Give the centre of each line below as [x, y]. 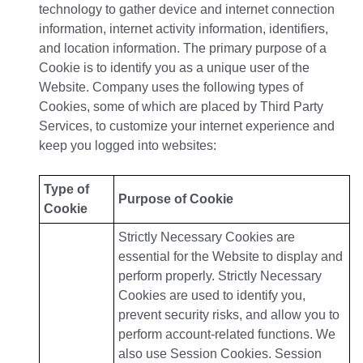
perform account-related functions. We [227, 335]
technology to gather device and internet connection [187, 10]
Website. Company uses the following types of [171, 88]
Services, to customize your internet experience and [187, 126]
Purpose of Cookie [176, 199]
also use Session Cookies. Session [220, 354]
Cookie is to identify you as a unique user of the [174, 68]
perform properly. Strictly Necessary [220, 276]
